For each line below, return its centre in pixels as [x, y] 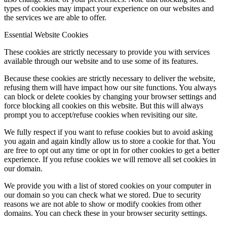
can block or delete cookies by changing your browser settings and [110, 96]
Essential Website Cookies [46, 34]
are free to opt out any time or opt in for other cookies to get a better [112, 150]
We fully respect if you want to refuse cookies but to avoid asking [108, 132]
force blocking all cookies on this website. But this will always [104, 105]
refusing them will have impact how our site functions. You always [110, 87]
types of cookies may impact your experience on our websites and [109, 8]
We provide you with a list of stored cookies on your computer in [108, 185]
